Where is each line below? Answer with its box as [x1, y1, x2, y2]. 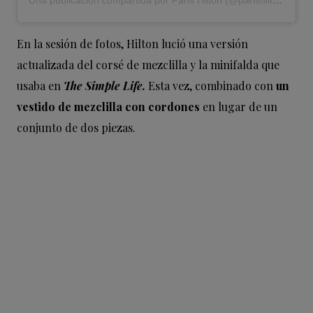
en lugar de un [200, 99, 277, 115]
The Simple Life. [64, 78, 148, 94]
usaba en [17, 78, 64, 94]
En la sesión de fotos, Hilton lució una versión [17, 36, 248, 52]
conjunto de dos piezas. [17, 120, 136, 136]
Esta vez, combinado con [148, 78, 273, 94]
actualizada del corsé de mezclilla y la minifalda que [17, 57, 279, 73]
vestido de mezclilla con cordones [17, 99, 200, 115]
